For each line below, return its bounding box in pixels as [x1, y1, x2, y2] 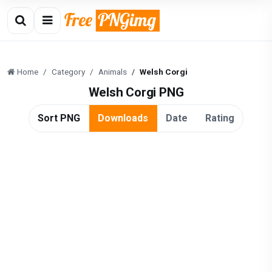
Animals [98, 67, 127, 76]
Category [52, 67, 85, 76]
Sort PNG [38, 112, 81, 124]
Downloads [98, 112, 149, 124]
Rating [205, 112, 234, 124]
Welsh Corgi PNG [88, 85, 184, 100]
